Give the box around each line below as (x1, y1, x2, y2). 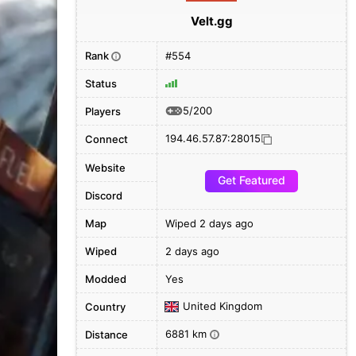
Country (85, 300, 126, 313)
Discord (85, 189, 122, 202)
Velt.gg (190, 14, 233, 29)
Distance (85, 328, 128, 341)
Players (85, 105, 121, 118)
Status (85, 77, 117, 90)
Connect (85, 133, 128, 145)
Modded (85, 273, 126, 285)
